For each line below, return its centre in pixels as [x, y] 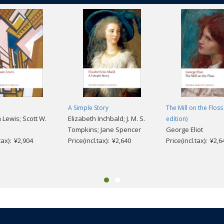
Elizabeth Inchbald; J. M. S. [106, 118]
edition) [177, 118]
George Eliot [184, 129]
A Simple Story [88, 107]
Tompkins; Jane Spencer [104, 129]
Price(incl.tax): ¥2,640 [99, 140]
